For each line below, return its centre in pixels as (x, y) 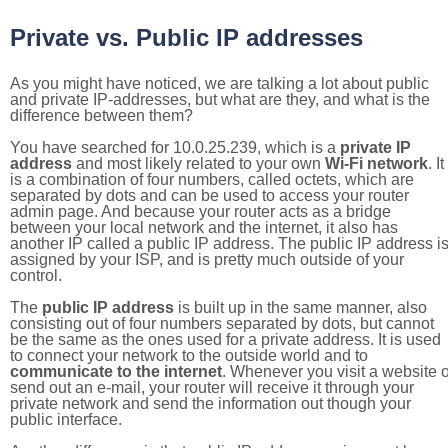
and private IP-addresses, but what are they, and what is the (220, 99)
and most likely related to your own (198, 163)
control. (36, 275)
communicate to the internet (116, 371)
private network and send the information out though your (210, 403)
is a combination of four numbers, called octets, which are (212, 179)
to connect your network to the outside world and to (189, 355)
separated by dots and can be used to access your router (209, 195)
